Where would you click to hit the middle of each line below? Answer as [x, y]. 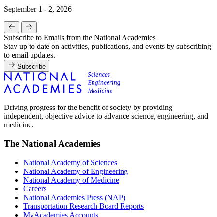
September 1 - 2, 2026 [38, 9]
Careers [35, 188]
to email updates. [30, 55]
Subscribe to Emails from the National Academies [80, 38]
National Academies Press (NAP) [74, 197]
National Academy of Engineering [76, 171]
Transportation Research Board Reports [84, 206]
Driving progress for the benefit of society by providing [88, 108]
